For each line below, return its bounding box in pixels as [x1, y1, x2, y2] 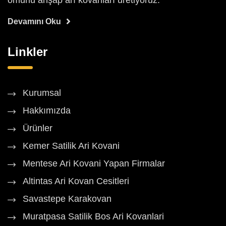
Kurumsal [23, 88, 61, 98]
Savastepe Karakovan [23, 194, 111, 204]
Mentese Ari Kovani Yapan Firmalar [23, 158, 165, 169]
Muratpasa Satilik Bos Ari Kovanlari [23, 211, 164, 222]
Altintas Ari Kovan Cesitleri [23, 176, 129, 187]
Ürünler [23, 123, 52, 134]
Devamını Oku [8, 17, 61, 26]
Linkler [8, 45, 47, 59]
